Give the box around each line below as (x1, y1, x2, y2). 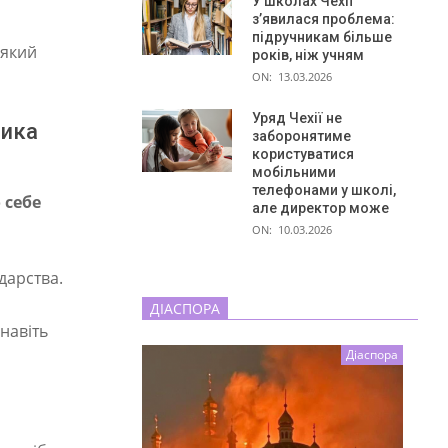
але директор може (252, 199, 389, 216)
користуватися (252, 145, 354, 162)
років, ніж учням (252, 46, 364, 63)
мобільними (252, 163, 336, 180)
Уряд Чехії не (252, 109, 342, 126)
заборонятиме (252, 127, 351, 144)
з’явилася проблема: (252, 10, 395, 27)
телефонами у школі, (252, 181, 396, 198)
